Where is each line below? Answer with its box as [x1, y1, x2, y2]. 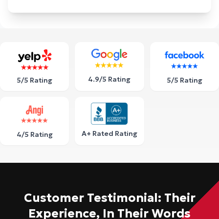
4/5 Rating [16, 130, 53, 139]
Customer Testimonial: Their [23, 191, 196, 206]
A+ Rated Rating [81, 129, 137, 138]
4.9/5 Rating [88, 75, 131, 84]
